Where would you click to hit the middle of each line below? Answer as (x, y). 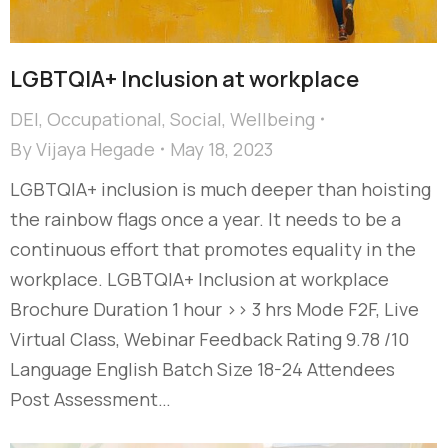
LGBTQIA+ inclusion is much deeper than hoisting (220, 188)
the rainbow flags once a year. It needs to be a (205, 218)
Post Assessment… (90, 398)
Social (196, 118)
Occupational (104, 118)
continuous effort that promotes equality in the (213, 248)
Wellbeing (272, 118)
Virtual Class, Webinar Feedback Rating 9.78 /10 (209, 338)
